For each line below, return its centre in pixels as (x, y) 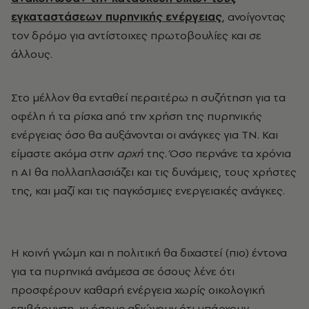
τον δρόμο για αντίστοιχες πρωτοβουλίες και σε (136, 35)
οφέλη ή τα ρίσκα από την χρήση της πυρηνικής (137, 116)
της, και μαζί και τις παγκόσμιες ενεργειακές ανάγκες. (148, 190)
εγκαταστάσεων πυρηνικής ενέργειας (117, 16)
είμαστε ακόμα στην (64, 153)
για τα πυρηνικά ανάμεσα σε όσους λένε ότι (123, 271)
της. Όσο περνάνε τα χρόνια (217, 153)
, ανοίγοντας (254, 16)
